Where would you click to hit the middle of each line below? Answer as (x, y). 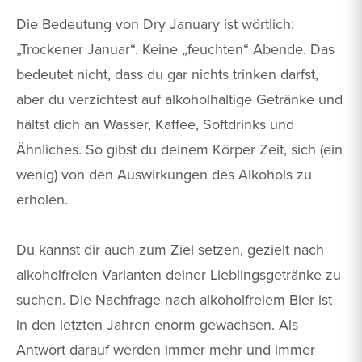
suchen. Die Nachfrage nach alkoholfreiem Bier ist (174, 299)
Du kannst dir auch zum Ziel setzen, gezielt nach (170, 249)
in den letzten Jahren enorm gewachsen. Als (157, 324)
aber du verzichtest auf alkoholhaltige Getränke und (179, 99)
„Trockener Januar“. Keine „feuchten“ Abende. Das (175, 48)
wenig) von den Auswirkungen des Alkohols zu (164, 174)
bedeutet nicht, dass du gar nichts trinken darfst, (167, 74)
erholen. (42, 199)
